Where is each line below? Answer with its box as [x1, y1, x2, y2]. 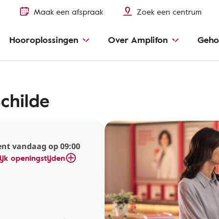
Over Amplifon [108, 33, 168, 46]
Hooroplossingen [9, 33, 78, 46]
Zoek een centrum [137, 6, 201, 18]
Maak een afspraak [34, 6, 103, 18]
